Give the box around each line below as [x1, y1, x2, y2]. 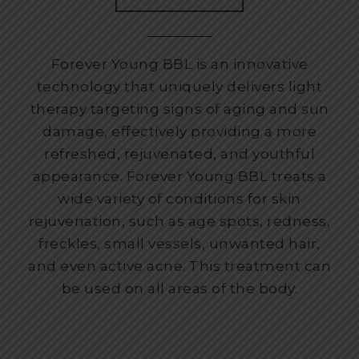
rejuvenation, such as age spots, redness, [28, 212, 331, 229]
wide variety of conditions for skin [58, 190, 301, 207]
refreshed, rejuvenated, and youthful [44, 145, 315, 162]
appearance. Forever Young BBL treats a [32, 167, 327, 184]
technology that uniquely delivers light [36, 78, 323, 95]
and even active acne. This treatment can [28, 257, 331, 274]
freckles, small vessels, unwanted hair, [38, 235, 321, 252]
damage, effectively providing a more [42, 123, 317, 139]
